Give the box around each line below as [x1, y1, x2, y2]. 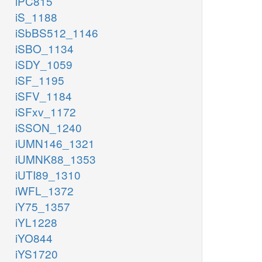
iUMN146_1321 [15, 135, 95, 151]
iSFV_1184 [15, 88, 72, 104]
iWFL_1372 [15, 182, 74, 199]
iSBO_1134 [15, 40, 74, 57]
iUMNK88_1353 [15, 151, 96, 167]
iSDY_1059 [15, 56, 73, 73]
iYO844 [15, 230, 53, 246]
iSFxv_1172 [15, 104, 76, 120]
